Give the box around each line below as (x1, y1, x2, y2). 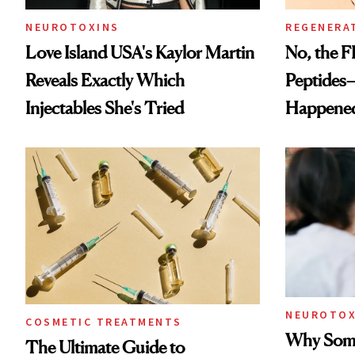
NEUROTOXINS (25, 20, 120, 35)
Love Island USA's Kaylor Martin (25, 42, 254, 63)
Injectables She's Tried (25, 97, 184, 119)
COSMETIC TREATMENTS (25, 314, 182, 329)
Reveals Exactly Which (25, 70, 185, 91)
